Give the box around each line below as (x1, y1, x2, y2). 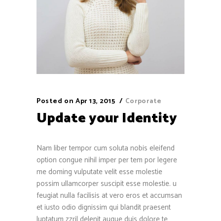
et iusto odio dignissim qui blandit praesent (37, 201, 171, 214)
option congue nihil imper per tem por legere (37, 153, 177, 166)
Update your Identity (37, 107, 177, 130)
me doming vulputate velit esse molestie (37, 165, 162, 178)
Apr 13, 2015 (75, 95, 115, 107)
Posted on (37, 95, 74, 107)
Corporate (125, 95, 162, 107)
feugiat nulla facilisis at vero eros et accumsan (37, 189, 182, 202)
